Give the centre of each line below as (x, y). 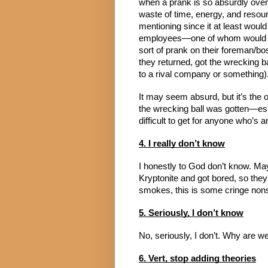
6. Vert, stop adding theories (197, 259)
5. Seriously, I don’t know (191, 213)
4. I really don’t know (182, 144)
